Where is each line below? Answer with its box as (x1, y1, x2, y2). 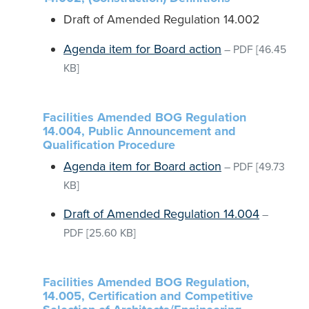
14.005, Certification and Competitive (43, 288, 253, 303)
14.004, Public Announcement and (43, 123, 236, 139)
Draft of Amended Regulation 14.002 (63, 12, 260, 27)
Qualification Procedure (43, 137, 175, 152)
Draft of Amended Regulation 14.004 (63, 206, 259, 221)
